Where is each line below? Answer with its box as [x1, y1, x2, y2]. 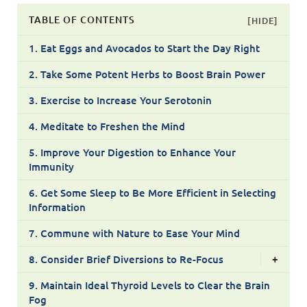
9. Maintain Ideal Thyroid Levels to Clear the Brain [28, 278, 270, 292]
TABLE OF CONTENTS [28, 13, 135, 27]
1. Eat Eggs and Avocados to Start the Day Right [28, 40, 260, 55]
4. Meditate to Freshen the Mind [28, 119, 185, 133]
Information [28, 199, 86, 214]
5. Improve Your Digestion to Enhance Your [28, 145, 236, 159]
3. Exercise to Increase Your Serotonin [28, 93, 212, 107]
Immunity [28, 159, 74, 173]
